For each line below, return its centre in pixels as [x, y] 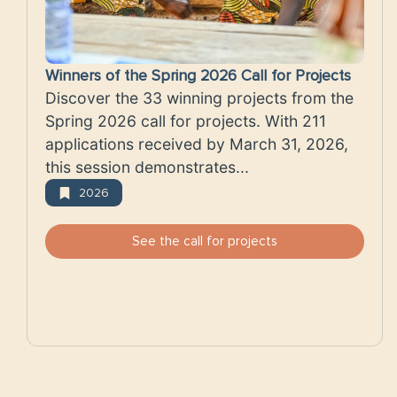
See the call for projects [205, 241]
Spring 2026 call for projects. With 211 [186, 121]
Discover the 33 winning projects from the [199, 98]
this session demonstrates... [147, 167]
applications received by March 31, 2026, [197, 144]
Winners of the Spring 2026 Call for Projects [198, 76]
